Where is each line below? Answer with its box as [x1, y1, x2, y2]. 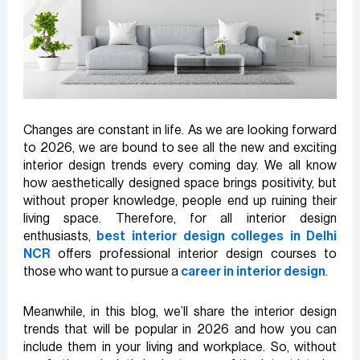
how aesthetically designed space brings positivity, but [22, 176, 337, 190]
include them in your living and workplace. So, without [22, 340, 337, 354]
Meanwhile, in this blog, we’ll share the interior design [22, 305, 337, 318]
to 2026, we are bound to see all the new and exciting [22, 141, 337, 154]
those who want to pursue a [22, 264, 181, 278]
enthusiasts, [22, 229, 97, 243]
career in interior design [180, 264, 325, 278]
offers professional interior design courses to [50, 247, 337, 260]
